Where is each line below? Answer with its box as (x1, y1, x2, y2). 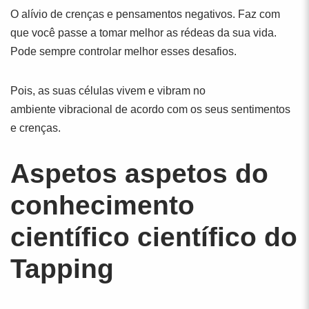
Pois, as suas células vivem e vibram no (10, 85, 206, 97)
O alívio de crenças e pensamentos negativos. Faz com (10, 8, 280, 20)
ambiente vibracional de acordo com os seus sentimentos (10, 103, 290, 115)
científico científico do (10, 222, 297, 252)
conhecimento (10, 190, 195, 220)
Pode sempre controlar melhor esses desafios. (10, 46, 237, 57)
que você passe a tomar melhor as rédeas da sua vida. (10, 27, 277, 39)
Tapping (10, 254, 114, 283)
